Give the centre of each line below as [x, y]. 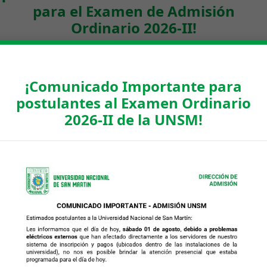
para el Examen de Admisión [133, 11]
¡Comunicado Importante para [133, 86]
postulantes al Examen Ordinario [133, 103]
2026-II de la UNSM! [133, 120]
